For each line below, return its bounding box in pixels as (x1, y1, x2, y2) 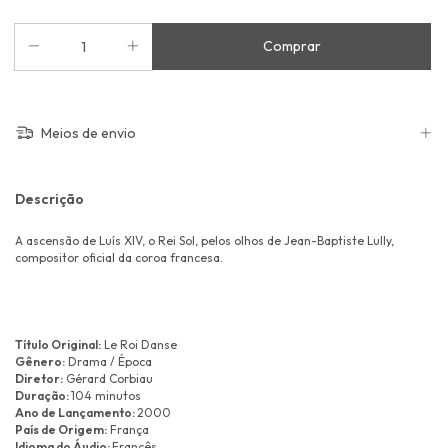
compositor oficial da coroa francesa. (15, 250, 223, 266)
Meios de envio (37, 124, 136, 143)
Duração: (15, 388, 71, 404)
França (107, 422, 149, 438)
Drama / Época (65, 354, 152, 370)
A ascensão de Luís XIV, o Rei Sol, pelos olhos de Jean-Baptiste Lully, (15, 233, 394, 249)
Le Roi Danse (101, 337, 177, 353)
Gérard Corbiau (63, 371, 153, 387)
